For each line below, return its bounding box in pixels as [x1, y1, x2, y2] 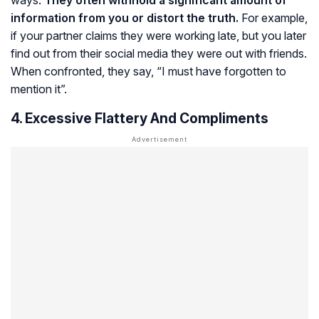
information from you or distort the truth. [11, 10, 239, 25]
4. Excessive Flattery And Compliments [11, 109, 268, 127]
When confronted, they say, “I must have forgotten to [11, 63, 286, 78]
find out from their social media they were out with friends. [11, 46, 307, 61]
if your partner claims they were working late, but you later [11, 28, 306, 43]
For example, [239, 10, 308, 25]
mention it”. [11, 81, 67, 96]
